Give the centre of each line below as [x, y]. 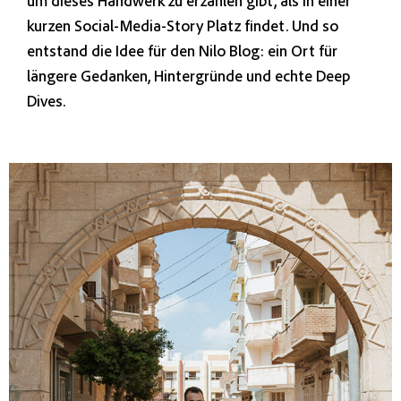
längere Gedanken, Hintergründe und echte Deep [188, 76]
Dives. [46, 101]
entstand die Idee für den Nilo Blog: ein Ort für [182, 51]
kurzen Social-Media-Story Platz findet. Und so [183, 26]
